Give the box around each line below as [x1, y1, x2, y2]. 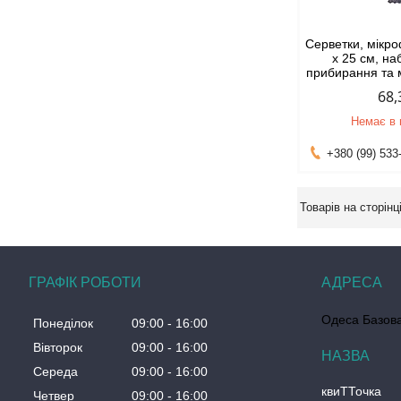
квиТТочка [321, 384, 382, 398]
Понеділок [33, 316, 93, 331]
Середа [33, 364, 78, 380]
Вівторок [33, 340, 82, 355]
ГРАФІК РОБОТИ [29, 275, 141, 290]
